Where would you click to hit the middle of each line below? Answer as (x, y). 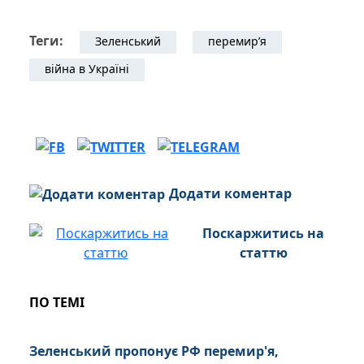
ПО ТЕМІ (57, 302)
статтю (263, 253)
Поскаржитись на (264, 233)
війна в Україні (87, 69)
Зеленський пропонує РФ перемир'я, (154, 351)
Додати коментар (230, 194)
